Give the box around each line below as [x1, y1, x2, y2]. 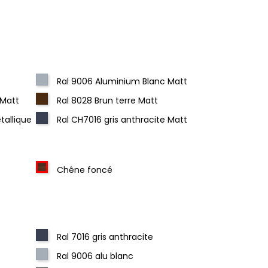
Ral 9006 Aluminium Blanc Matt [57, 75, 188, 87]
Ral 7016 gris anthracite [57, 231, 154, 243]
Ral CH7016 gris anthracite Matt [57, 114, 188, 126]
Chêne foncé [57, 164, 113, 176]
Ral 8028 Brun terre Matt [57, 95, 159, 106]
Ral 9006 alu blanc [57, 250, 134, 262]
